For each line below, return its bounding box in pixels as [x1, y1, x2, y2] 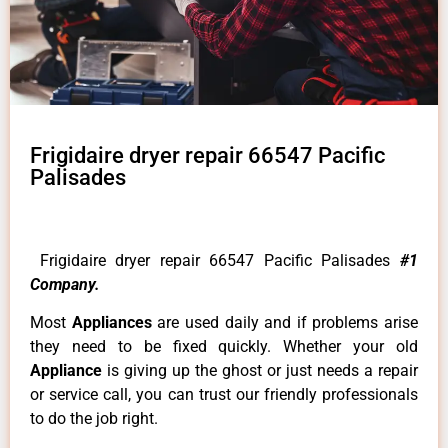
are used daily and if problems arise [157, 313, 418, 333]
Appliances [71, 313, 158, 333]
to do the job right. [30, 409, 158, 429]
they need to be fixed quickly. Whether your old [30, 337, 418, 357]
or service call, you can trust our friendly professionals [30, 385, 418, 405]
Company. [30, 274, 100, 294]
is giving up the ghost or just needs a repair [107, 361, 418, 381]
